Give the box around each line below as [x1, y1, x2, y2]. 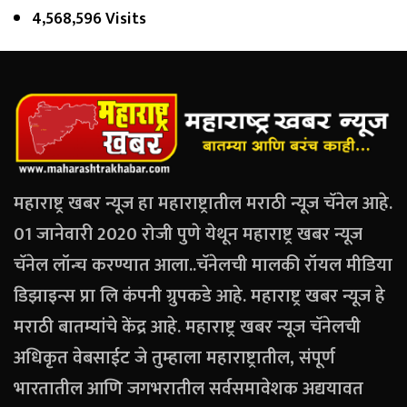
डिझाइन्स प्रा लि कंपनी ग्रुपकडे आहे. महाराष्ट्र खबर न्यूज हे [14, 280, 385, 312]
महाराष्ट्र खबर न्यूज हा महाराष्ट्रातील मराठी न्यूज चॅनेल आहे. [14, 187, 392, 219]
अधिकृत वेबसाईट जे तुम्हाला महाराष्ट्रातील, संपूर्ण [14, 342, 335, 373]
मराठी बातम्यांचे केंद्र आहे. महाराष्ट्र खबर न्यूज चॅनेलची [14, 311, 361, 342]
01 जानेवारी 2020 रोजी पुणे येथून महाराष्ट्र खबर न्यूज [14, 218, 362, 250]
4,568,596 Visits [32, 5, 146, 33]
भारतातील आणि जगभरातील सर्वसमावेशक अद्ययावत [14, 372, 363, 404]
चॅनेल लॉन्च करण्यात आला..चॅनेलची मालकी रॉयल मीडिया [14, 249, 392, 281]
